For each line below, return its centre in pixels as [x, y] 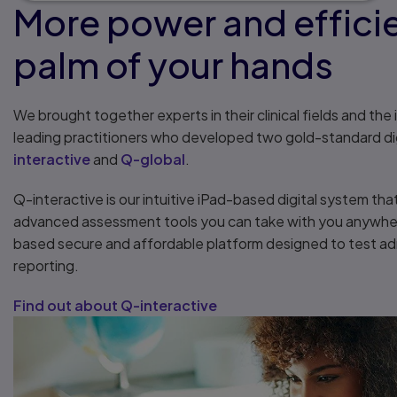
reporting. [46, 265]
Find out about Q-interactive [115, 305]
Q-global [153, 159]
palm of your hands [173, 64]
